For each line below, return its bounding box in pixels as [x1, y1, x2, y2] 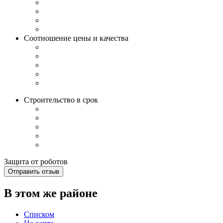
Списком [24, 210, 54, 219]
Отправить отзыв [8, 168, 59, 175]
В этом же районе [4, 186, 98, 200]
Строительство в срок [24, 96, 98, 104]
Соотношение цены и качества [24, 34, 128, 42]
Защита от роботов [4, 157, 68, 166]
